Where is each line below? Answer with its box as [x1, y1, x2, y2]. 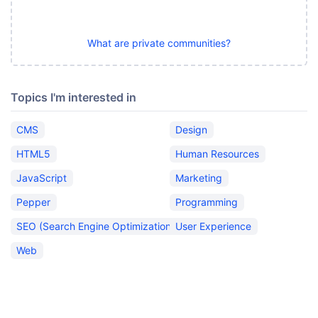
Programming [175, 196, 238, 208]
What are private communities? [87, 37, 231, 49]
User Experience [175, 220, 252, 232]
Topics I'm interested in [11, 90, 136, 104]
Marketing [175, 172, 223, 184]
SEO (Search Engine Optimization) [16, 220, 175, 232]
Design [175, 124, 208, 136]
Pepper [16, 196, 51, 208]
